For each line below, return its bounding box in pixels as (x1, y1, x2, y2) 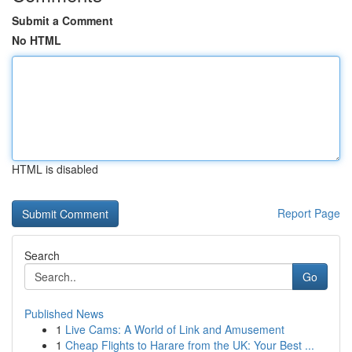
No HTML (12, 32, 61, 48)
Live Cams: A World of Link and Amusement (65, 321, 284, 337)
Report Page (277, 205, 340, 221)
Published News (24, 306, 104, 321)
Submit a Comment (12, 13, 113, 28)
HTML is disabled (12, 161, 98, 177)
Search (24, 247, 60, 263)
